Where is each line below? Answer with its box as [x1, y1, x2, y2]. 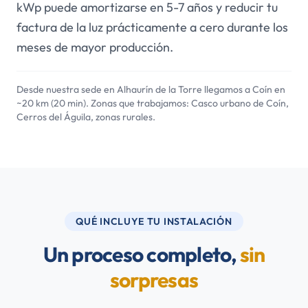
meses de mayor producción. [16, 39, 173, 55]
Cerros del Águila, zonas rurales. [16, 111, 155, 123]
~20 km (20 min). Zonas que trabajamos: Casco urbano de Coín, [16, 97, 289, 109]
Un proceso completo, [43, 241, 240, 267]
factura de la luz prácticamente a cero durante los [16, 19, 288, 35]
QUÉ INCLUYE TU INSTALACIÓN [76, 215, 232, 228]
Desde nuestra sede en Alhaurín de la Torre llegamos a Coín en [16, 83, 285, 96]
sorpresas [109, 267, 199, 293]
